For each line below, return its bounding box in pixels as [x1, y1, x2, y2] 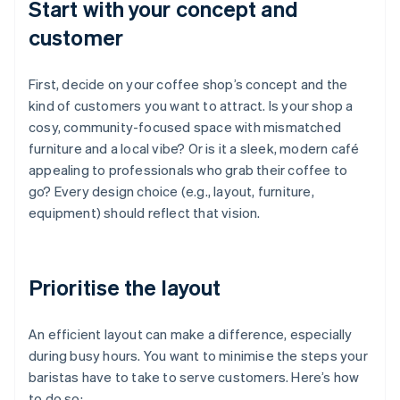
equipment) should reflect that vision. [29, 204, 261, 222]
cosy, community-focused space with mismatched [29, 118, 342, 137]
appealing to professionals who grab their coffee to [29, 161, 348, 179]
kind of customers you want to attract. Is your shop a [29, 96, 354, 115]
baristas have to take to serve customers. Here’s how [29, 368, 360, 387]
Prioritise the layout [29, 273, 221, 302]
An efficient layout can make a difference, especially [29, 325, 353, 344]
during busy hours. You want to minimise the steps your [29, 346, 368, 365]
